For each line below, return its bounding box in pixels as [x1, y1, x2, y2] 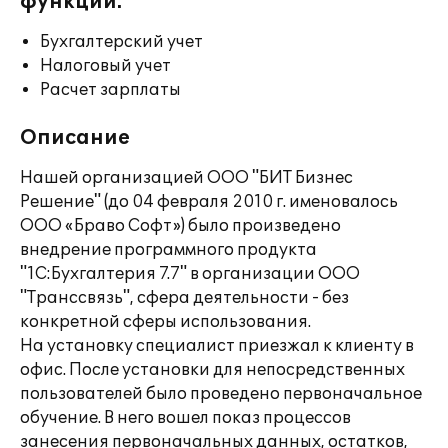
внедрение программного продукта [20, 240, 317, 260]
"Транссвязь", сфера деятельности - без [20, 288, 349, 308]
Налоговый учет [40, 56, 171, 76]
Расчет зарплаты [40, 80, 181, 100]
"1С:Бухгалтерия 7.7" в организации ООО [20, 264, 360, 284]
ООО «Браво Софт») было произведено [20, 216, 341, 236]
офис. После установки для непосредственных [20, 360, 405, 380]
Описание [20, 126, 130, 150]
